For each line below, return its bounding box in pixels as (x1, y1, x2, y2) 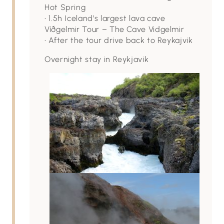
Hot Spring (44, 2, 86, 12)
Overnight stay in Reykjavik (44, 54, 149, 64)
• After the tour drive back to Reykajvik (44, 35, 193, 45)
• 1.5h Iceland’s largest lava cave (44, 13, 165, 23)
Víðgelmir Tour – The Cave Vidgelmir (44, 24, 184, 34)
